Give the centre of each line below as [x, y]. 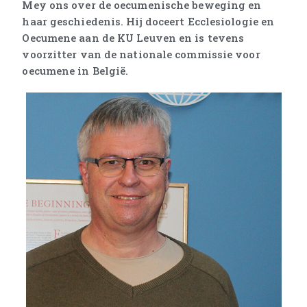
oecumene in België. [75, 71]
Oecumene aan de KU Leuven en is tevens [133, 38]
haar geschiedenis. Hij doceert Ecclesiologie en [148, 21]
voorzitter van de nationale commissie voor [141, 54]
